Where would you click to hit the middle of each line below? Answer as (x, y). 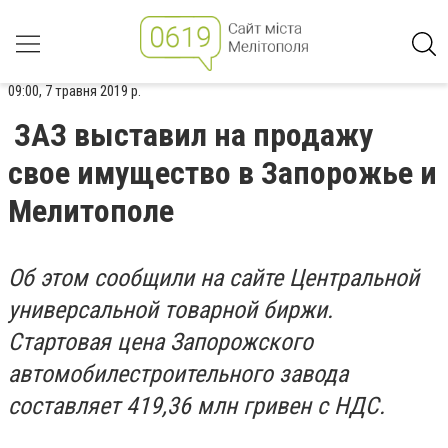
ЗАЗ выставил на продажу (193, 135)
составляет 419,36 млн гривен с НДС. (199, 406)
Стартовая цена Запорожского (160, 342)
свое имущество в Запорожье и (222, 173)
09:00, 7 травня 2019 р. (74, 91)
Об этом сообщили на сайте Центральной (213, 278)
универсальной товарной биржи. (170, 310)
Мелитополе (91, 211)
